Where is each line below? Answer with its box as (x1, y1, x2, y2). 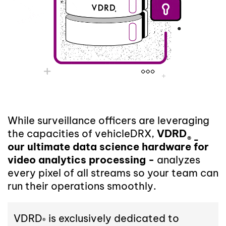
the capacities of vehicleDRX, (8, 127, 157, 140)
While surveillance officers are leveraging (8, 114, 209, 127)
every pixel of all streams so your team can (8, 166, 218, 179)
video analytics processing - (8, 153, 157, 166)
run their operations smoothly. (8, 179, 156, 192)
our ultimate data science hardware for (8, 140, 209, 153)
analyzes (157, 153, 200, 166)
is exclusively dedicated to (46, 212, 179, 225)
